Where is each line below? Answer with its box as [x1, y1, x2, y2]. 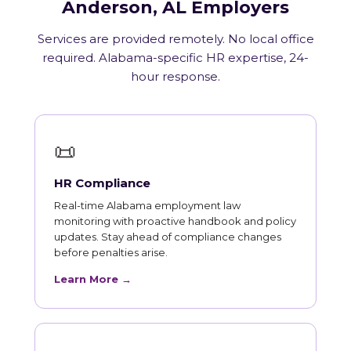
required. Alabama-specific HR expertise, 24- [42, 49, 309, 65]
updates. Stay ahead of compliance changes [54, 230, 281, 243]
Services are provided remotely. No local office [37, 31, 314, 46]
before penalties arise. [54, 245, 168, 259]
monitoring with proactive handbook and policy [54, 214, 296, 227]
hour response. [131, 68, 220, 84]
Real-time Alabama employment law [54, 198, 241, 212]
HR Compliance [54, 175, 150, 190]
